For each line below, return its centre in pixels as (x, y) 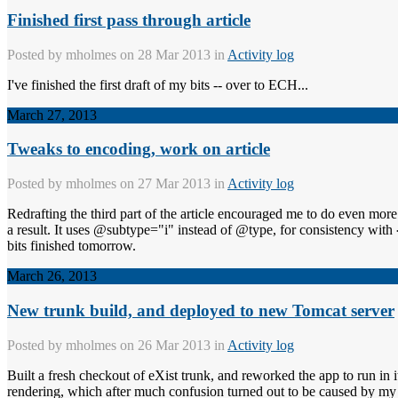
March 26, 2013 (52, 276)
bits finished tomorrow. (72, 246)
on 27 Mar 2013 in (172, 184)
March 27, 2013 (52, 115)
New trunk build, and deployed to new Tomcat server (201, 310)
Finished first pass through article (129, 20)
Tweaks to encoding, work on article (139, 149)
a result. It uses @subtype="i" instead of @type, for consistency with (202, 230)
